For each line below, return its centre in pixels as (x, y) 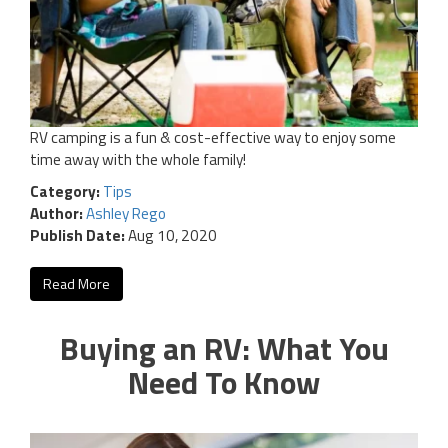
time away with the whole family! (138, 159)
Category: (66, 191)
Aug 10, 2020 (171, 235)
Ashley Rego (126, 213)
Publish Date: (77, 235)
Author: (58, 213)
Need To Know (224, 381)
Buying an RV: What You (224, 347)
